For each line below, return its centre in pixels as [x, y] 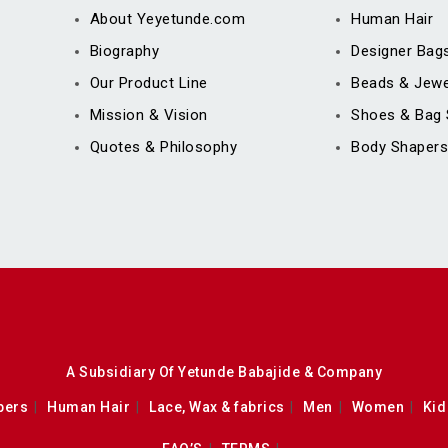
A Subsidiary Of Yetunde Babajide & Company [224, 371]
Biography [124, 51]
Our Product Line [148, 83]
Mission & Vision [148, 115]
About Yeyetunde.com [167, 19]
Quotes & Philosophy [163, 147]
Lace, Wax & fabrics [217, 406]
